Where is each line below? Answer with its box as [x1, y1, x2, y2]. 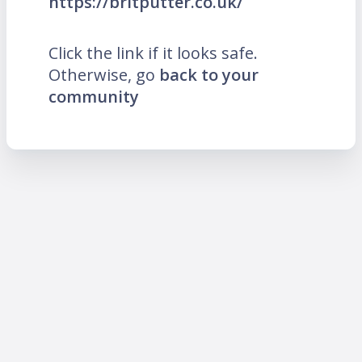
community [48, 86, 139, 108]
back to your [159, 64, 259, 86]
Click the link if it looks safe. [48, 42, 258, 65]
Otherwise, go [48, 64, 159, 86]
